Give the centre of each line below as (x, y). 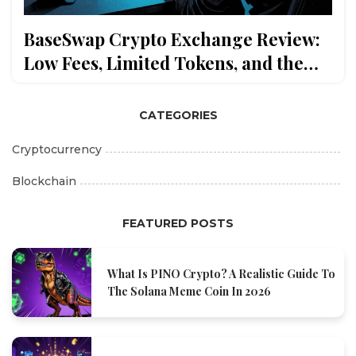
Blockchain (44, 182)
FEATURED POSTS (178, 224)
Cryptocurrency (57, 150)
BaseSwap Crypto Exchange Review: (172, 39)
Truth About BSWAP (107, 87)
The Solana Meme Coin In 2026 (189, 291)
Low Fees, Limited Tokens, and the (164, 63)
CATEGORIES (178, 116)
